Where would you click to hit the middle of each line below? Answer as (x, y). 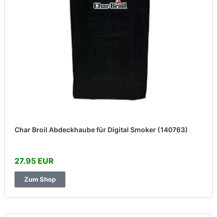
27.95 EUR (34, 161)
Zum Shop (40, 179)
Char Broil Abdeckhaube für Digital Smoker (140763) (101, 130)
